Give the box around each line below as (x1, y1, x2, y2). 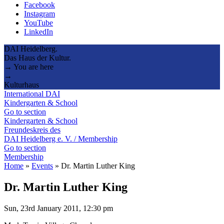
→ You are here (4, 62, 53, 71)
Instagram (24, 9, 55, 18)
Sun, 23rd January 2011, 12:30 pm (4, 203, 113, 212)
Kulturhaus (4, 80, 39, 89)
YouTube (24, 18, 53, 27)
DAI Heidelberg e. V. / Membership (4, 134, 117, 143)
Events (31, 161, 53, 170)
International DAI (4, 89, 60, 98)
